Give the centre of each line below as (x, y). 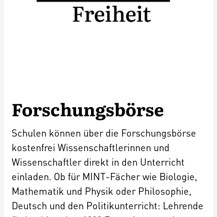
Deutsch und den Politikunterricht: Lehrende (108, 205)
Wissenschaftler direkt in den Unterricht (98, 162)
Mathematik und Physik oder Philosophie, (101, 191)
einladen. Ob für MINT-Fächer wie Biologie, (104, 176)
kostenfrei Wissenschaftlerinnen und (91, 147)
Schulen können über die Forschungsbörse (104, 132)
